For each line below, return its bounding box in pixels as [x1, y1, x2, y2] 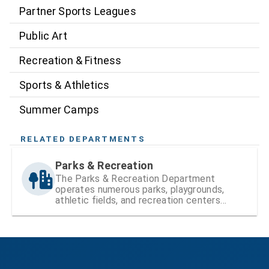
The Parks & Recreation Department [55, 173, 216, 185]
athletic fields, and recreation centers [55, 195, 220, 207]
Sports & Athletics [19, 78, 110, 91]
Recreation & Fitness [19, 53, 122, 67]
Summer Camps [19, 103, 100, 116]
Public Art [19, 29, 67, 42]
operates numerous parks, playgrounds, [55, 184, 225, 196]
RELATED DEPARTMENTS [20, 134, 145, 144]
